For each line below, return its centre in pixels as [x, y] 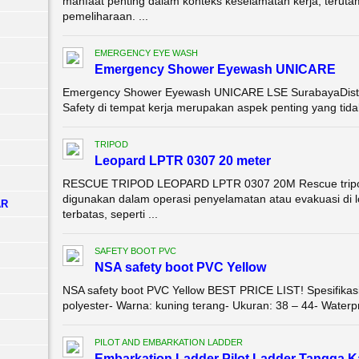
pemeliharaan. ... [105, 16]
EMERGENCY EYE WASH [146, 53]
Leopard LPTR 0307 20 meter [182, 161]
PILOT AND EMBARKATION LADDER [168, 342]
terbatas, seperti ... [110, 214]
